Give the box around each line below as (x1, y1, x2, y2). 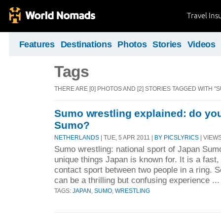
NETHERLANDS (54, 134, 99, 141)
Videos (187, 39, 216, 49)
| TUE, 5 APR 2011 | (99, 134, 154, 141)
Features (19, 39, 55, 49)
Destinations (60, 39, 112, 49)
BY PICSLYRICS (154, 134, 199, 141)
